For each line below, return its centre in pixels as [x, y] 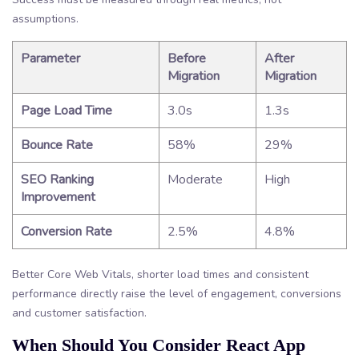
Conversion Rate [67, 231]
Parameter [50, 58]
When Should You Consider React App [159, 345]
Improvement [58, 197]
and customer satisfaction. [79, 313]
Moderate [195, 179]
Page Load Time [67, 110]
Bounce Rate [57, 145]
